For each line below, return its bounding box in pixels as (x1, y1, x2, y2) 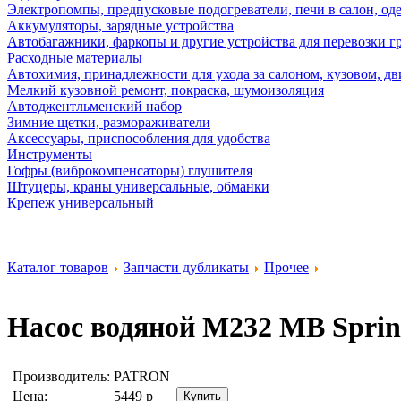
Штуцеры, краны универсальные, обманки (7, 179, 269, 194)
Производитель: (13, 368, 110, 384)
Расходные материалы (7, 50, 142, 65)
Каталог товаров (7, 260, 108, 275)
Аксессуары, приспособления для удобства (7, 131, 270, 146)
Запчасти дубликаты (124, 260, 249, 275)
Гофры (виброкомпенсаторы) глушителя (7, 163, 252, 178)
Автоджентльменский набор (7, 98, 182, 114)
